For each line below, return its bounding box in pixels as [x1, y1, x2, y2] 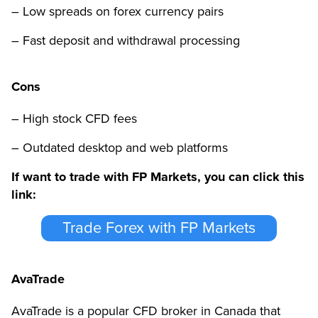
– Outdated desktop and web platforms [11, 139, 228, 155]
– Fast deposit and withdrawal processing [11, 32, 240, 48]
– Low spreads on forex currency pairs [11, 3, 224, 19]
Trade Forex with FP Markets [62, 219, 256, 238]
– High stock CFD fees [11, 110, 137, 126]
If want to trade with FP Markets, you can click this [11, 168, 305, 185]
